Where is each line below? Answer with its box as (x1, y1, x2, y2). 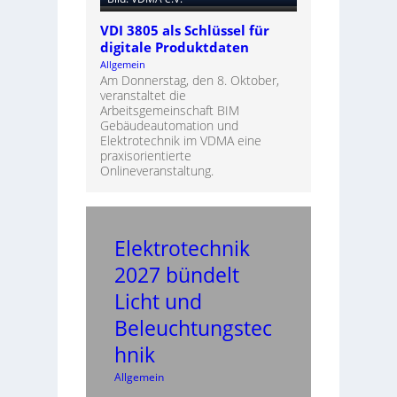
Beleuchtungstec (113, 314, 272, 343)
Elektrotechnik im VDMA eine (99, 132, 261, 150)
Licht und (113, 287, 202, 316)
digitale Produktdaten (99, 38, 249, 58)
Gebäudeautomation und (99, 117, 238, 135)
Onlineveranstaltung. (99, 162, 214, 180)
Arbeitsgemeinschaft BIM (99, 102, 239, 120)
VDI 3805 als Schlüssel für (99, 21, 269, 41)
